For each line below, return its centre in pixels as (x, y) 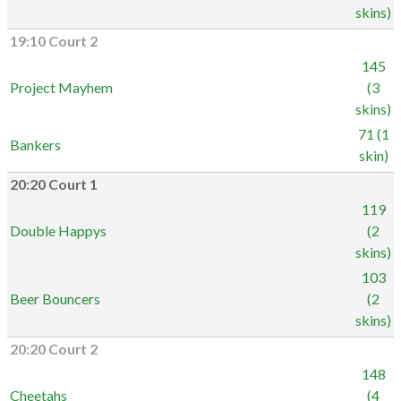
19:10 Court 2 (54, 41)
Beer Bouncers (55, 299)
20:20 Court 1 (54, 184)
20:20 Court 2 (54, 349)
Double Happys (58, 230)
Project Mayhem (61, 87)
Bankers (35, 145)
